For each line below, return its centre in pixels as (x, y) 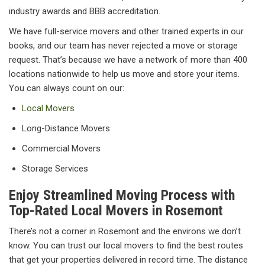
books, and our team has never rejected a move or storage (123, 46)
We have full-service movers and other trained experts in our (126, 32)
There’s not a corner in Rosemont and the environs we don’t (125, 232)
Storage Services (55, 169)
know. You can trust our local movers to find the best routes (126, 246)
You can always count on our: (67, 88)
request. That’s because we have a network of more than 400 (128, 60)
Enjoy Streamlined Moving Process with (122, 195)
